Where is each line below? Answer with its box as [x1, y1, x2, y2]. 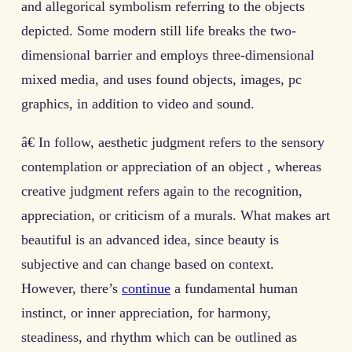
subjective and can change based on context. [21, 255, 274, 272]
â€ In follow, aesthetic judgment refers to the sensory [21, 134, 324, 150]
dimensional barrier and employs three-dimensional [21, 46, 314, 63]
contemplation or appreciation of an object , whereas [21, 158, 321, 174]
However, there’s [21, 280, 122, 296]
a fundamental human [170, 280, 298, 296]
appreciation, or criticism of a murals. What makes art [21, 207, 330, 223]
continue [122, 280, 170, 296]
